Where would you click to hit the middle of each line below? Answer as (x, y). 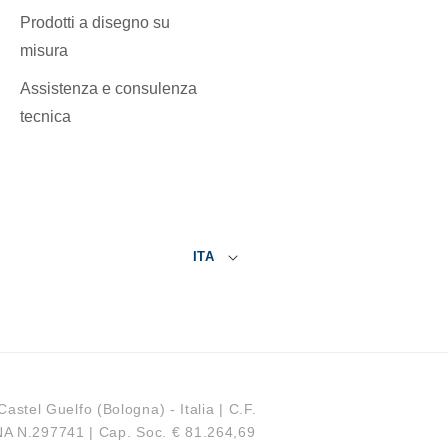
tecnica (45, 116)
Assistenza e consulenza (108, 88)
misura (44, 50)
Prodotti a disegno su (95, 22)
